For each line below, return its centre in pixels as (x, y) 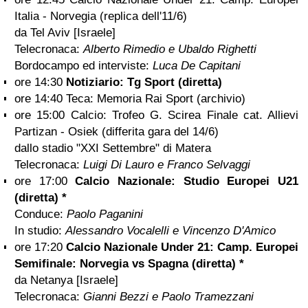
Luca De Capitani (195, 66)
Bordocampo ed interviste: (82, 66)
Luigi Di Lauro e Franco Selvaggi (170, 165)
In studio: (40, 231)
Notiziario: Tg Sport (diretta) (144, 82)
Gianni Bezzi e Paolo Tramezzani (168, 297)
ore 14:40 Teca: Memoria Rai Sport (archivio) (130, 99)
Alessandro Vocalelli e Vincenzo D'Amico (172, 231)
